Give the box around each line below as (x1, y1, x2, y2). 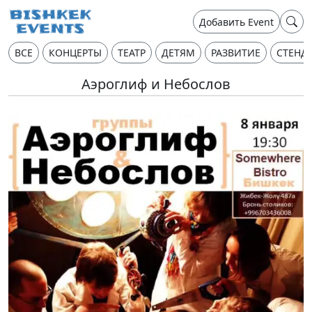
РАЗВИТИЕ (211, 46, 260, 59)
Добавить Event (199, 15, 274, 29)
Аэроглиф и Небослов (81, 75, 231, 93)
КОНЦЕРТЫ (49, 46, 102, 59)
